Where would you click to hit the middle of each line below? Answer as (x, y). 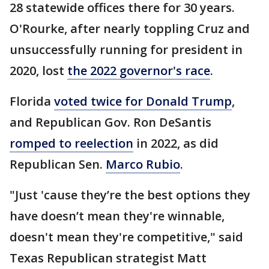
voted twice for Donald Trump (143, 101)
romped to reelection (71, 143)
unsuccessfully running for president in (126, 49)
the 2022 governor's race (139, 70)
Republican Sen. (58, 164)
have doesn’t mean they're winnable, (117, 216)
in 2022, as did (176, 143)
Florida (32, 101)
